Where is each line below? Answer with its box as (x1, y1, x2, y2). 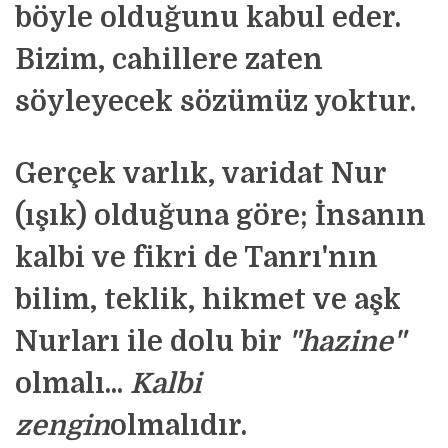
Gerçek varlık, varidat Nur (15, 158, 386, 190)
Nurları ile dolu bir (15, 326, 288, 358)
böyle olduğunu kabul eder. (15, 2, 401, 34)
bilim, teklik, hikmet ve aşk (15, 284, 401, 316)
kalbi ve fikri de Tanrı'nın (15, 242, 378, 274)
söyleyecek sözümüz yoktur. (15, 86, 416, 118)
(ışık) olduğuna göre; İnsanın (15, 200, 426, 232)
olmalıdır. (110, 410, 247, 442)
